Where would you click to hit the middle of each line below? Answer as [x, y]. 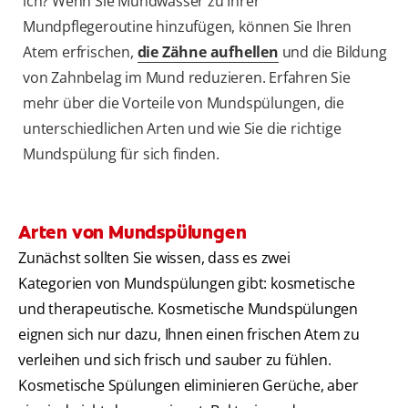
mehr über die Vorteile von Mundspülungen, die [184, 103]
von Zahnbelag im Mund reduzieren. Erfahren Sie [187, 78]
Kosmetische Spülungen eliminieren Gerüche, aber [189, 386]
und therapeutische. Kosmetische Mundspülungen [188, 309]
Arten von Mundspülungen [133, 233]
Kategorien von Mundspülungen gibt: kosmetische [187, 284]
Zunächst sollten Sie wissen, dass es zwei [154, 258]
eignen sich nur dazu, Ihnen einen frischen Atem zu [189, 335]
